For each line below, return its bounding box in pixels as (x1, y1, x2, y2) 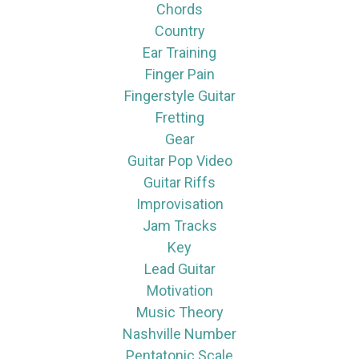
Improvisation (135, 195, 224, 212)
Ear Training (143, 43, 216, 61)
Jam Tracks (142, 216, 217, 234)
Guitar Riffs (143, 173, 216, 191)
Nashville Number (123, 325, 236, 342)
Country (154, 22, 205, 39)
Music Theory (135, 303, 224, 321)
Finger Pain (144, 65, 215, 83)
